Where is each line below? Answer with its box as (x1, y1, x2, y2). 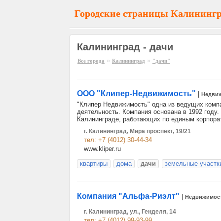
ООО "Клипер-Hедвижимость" (77, 89, 198, 98)
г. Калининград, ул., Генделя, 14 (84, 208, 176, 215)
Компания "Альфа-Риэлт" (77, 192, 180, 200)
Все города (77, 58, 105, 64)
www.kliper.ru (84, 145, 121, 152)
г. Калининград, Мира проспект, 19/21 (84, 128, 191, 135)
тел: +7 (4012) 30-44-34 (84, 136, 152, 144)
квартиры (80, 160, 108, 167)
